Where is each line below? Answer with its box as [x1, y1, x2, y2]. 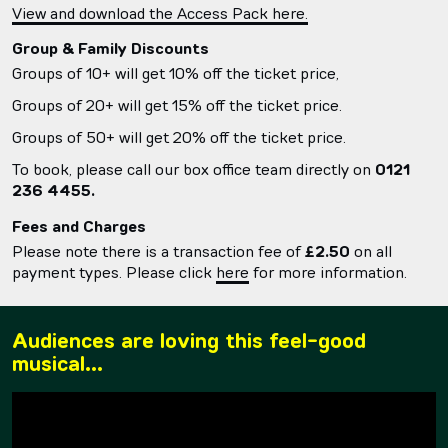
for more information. [249, 261, 407, 282]
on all [350, 240, 392, 261]
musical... [12, 349, 103, 378]
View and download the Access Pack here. [12, 2, 308, 23]
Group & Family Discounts [12, 37, 209, 59]
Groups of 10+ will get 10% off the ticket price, [12, 62, 339, 83]
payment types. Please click [12, 261, 216, 282]
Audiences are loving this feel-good [12, 326, 366, 355]
